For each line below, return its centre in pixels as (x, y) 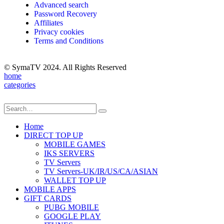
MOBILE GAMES (75, 144)
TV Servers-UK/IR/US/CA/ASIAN (101, 171)
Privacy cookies (59, 32)
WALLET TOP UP (75, 180)
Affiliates (48, 23)
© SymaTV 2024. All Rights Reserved (65, 67)
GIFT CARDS (48, 198)
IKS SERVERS (69, 153)
